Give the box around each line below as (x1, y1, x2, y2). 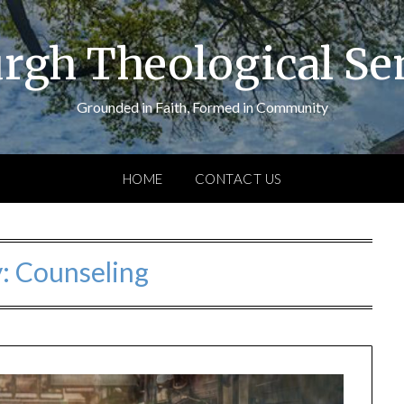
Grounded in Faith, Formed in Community (76, 98, 328, 115)
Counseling (15, 255, 150, 288)
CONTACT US (194, 170, 282, 187)
